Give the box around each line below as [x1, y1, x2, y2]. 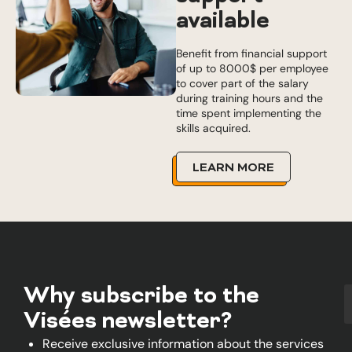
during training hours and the [176, 91, 323, 105]
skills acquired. [176, 121, 251, 135]
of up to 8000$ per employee [176, 61, 328, 75]
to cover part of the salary [176, 76, 309, 90]
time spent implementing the [176, 106, 321, 120]
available [176, 7, 269, 37]
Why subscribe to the [24, 282, 259, 312]
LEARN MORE [192, 161, 274, 176]
